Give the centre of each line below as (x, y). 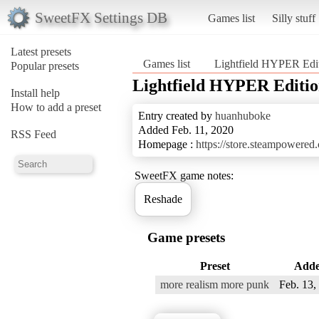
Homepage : (167, 144)
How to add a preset (56, 107)
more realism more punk (215, 284)
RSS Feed (33, 134)
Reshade (163, 199)
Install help (35, 93)
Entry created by (177, 115)
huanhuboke (243, 115)
